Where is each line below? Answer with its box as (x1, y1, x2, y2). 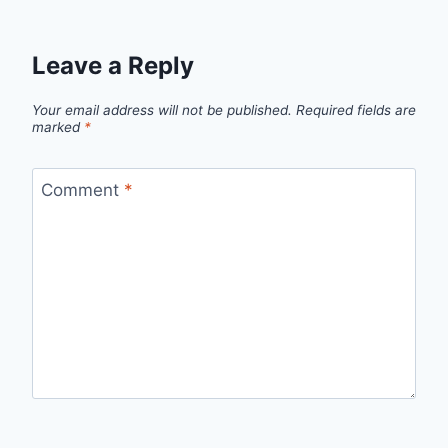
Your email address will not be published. (32, 101, 292, 118)
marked (32, 118, 84, 135)
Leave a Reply (32, 51, 194, 81)
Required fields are (296, 101, 416, 118)
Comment (40, 179, 124, 200)
